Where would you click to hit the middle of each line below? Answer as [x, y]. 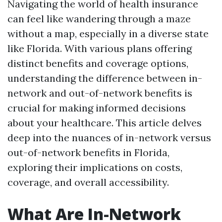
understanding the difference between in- [105, 78]
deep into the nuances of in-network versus [109, 138]
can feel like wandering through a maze [99, 19]
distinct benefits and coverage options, [98, 63]
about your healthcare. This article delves [105, 123]
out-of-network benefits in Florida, [88, 152]
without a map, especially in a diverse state [108, 33]
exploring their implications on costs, [95, 167]
